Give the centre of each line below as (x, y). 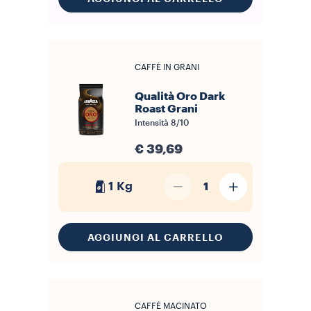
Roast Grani (166, 109)
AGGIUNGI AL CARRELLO (155, 237)
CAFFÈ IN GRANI (167, 67)
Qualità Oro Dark (180, 96)
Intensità (153, 123)
